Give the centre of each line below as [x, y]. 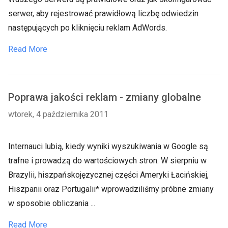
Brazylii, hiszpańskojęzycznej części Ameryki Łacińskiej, [108, 175]
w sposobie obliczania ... [52, 203]
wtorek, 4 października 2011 [58, 114]
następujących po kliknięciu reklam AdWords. [88, 28]
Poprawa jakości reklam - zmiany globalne [105, 97]
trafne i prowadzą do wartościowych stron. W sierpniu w [107, 161]
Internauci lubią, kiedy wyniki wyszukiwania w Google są [108, 146]
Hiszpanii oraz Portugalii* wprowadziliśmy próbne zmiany [111, 189]
